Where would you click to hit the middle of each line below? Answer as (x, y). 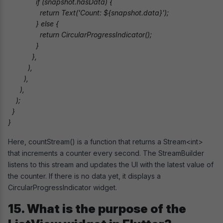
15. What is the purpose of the (97, 209)
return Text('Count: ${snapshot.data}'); (88, 12)
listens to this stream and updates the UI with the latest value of (111, 164)
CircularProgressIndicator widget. (62, 187)
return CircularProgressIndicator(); (80, 34)
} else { (33, 23)
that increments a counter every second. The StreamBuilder (106, 153)
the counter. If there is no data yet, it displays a (84, 176)
